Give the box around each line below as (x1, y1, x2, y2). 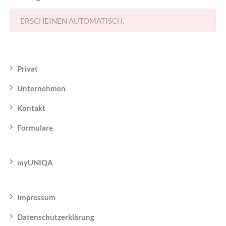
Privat (17, 64, 38, 73)
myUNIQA (17, 157, 53, 167)
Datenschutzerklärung (17, 212, 95, 221)
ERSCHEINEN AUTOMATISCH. (20, 16, 124, 25)
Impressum (17, 192, 56, 202)
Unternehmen (17, 83, 66, 93)
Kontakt (17, 103, 46, 112)
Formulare (17, 123, 53, 132)
